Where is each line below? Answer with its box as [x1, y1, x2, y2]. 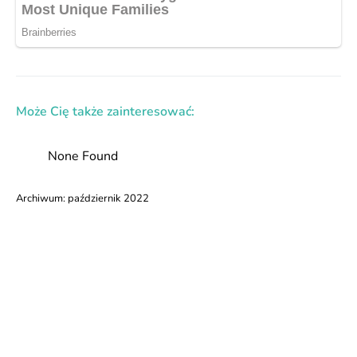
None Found [48, 147, 118, 166]
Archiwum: [16, 191, 68, 206]
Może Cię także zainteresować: [16, 103, 194, 121]
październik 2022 [68, 191, 149, 206]
